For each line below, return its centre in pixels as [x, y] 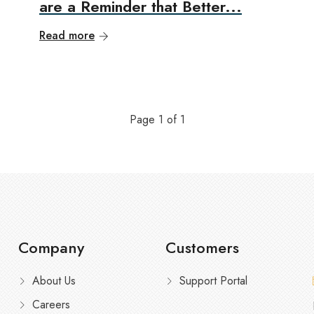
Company [51, 247]
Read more [67, 35]
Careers [51, 305]
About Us [54, 281]
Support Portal [213, 281]
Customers [202, 247]
